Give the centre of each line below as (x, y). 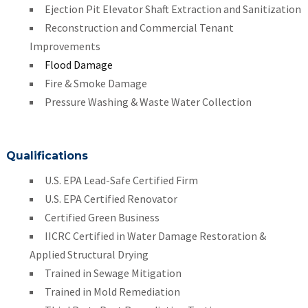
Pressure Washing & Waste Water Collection (148, 102)
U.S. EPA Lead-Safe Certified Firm (121, 180)
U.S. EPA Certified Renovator (111, 199)
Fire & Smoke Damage (96, 83)
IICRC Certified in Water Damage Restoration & (155, 236)
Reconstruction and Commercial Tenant (139, 27)
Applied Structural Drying (89, 254)
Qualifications (47, 156)
